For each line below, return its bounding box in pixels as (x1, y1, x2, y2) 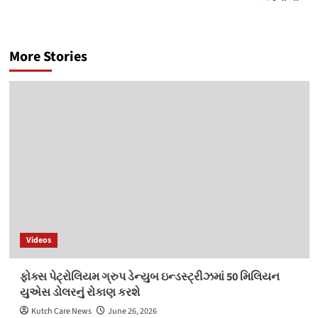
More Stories (9, 47, 87, 67)
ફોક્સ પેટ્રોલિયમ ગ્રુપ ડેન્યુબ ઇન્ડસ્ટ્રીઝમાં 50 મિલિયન (19, 269, 280, 285)
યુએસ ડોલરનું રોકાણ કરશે (19, 285, 140, 301)
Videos (26, 234, 51, 247)
